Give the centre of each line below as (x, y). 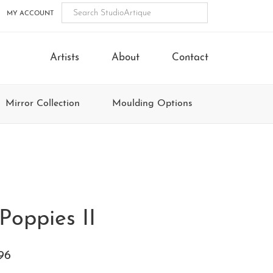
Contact (190, 58)
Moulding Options (152, 104)
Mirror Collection (43, 104)
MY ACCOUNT (30, 13)
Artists (65, 58)
